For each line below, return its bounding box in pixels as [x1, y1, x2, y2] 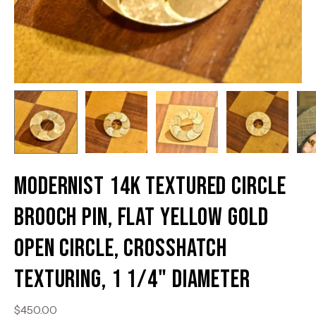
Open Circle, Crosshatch [14, 233, 228, 264]
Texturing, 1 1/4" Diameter [14, 265, 250, 295]
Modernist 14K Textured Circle [14, 171, 286, 202]
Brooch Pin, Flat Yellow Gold [14, 202, 269, 233]
